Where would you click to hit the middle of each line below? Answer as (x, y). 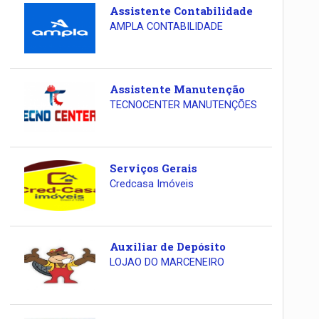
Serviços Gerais (153, 168)
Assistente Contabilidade (181, 10)
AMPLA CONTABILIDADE (166, 26)
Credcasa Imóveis (151, 184)
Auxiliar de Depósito (167, 247)
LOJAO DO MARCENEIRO (167, 263)
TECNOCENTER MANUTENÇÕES (183, 105)
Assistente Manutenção (177, 89)
